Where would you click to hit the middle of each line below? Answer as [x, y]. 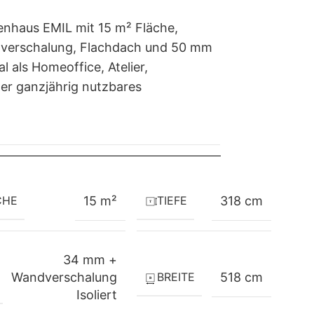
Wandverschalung [64, 277]
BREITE [176, 277]
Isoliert [97, 295]
